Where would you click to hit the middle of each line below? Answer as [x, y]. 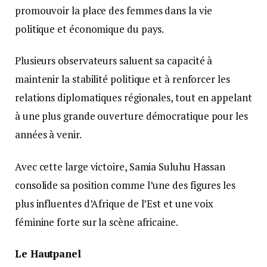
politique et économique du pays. [90, 29]
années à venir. [48, 135]
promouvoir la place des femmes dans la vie [114, 11]
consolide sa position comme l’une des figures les [125, 185]
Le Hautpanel [48, 253]
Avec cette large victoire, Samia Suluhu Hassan [120, 166]
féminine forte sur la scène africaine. [97, 222]
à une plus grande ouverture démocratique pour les [131, 116]
